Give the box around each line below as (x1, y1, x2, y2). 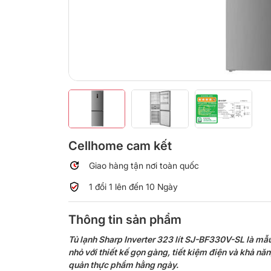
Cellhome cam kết (68, 139, 172, 154)
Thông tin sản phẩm (68, 212, 181, 227)
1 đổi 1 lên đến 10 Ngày (88, 181, 178, 192)
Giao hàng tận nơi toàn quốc (88, 160, 199, 171)
